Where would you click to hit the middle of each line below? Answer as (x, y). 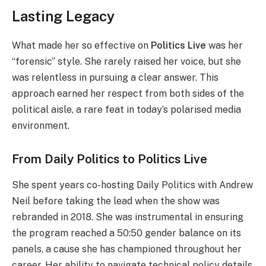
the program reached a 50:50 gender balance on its (126, 233)
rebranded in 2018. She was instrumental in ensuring (128, 217)
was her (224, 46)
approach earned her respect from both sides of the (128, 94)
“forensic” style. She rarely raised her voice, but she (126, 62)
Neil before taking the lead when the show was (116, 201)
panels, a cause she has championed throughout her (127, 249)
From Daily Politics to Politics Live (110, 159)
